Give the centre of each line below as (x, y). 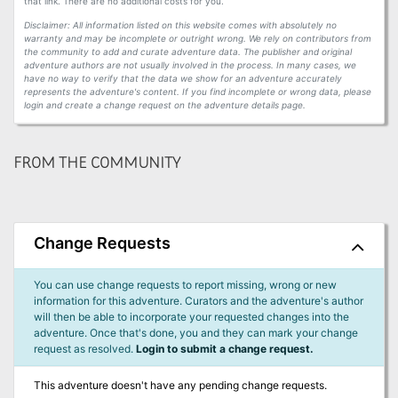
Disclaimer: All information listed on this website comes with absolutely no (180, 25)
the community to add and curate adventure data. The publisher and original (187, 52)
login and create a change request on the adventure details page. (164, 105)
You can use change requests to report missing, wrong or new (185, 285)
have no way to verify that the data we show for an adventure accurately (183, 79)
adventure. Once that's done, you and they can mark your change (195, 333)
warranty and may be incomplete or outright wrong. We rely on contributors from (197, 39)
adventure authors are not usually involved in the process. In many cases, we (190, 65)
